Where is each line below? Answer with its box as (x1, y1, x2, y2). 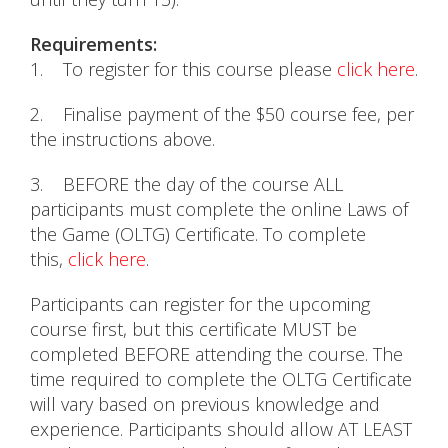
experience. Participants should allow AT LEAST (30, 417, 412, 442)
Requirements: (30, 32, 157, 57)
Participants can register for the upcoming (30, 292, 370, 317)
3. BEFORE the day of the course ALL (30, 172, 343, 197)
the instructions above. (30, 127, 215, 152)
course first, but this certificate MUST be (30, 317, 357, 342)
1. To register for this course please (30, 57, 337, 82)
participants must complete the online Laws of (30, 197, 408, 222)
